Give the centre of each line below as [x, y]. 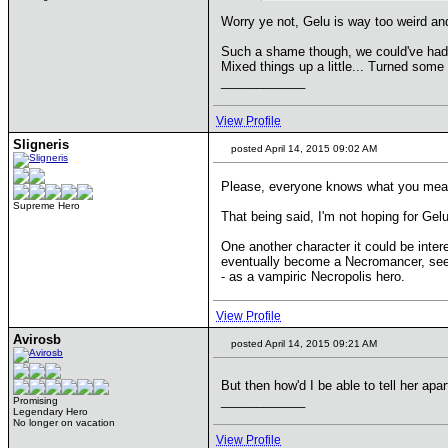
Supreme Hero [46, 205]
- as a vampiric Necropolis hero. [313, 276]
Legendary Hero [50, 411]
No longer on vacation [64, 422]
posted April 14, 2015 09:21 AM [302, 343]
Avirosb [37, 339]
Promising [35, 400]
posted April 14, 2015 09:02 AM [302, 148]
